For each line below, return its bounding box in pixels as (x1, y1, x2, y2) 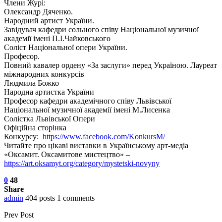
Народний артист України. (4, 16, 94, 25)
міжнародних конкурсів (4, 69, 84, 78)
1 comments (57, 193, 95, 202)
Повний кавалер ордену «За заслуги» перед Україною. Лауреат (4, 60, 217, 69)
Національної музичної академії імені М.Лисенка (4, 105, 170, 114)
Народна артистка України (4, 87, 94, 96)
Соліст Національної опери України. (4, 43, 127, 52)
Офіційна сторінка (4, 123, 66, 132)
